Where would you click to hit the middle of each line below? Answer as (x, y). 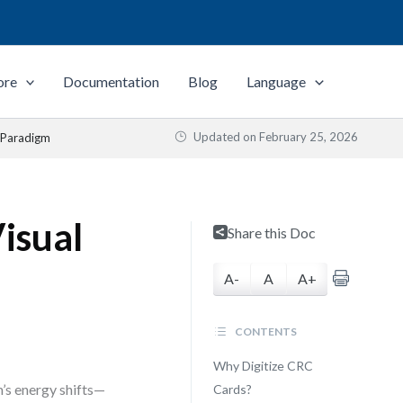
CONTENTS (264, 331)
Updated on (225, 137)
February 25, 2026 (309, 137)
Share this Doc (271, 233)
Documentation (112, 81)
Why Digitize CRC (263, 366)
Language (277, 81)
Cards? (232, 389)
